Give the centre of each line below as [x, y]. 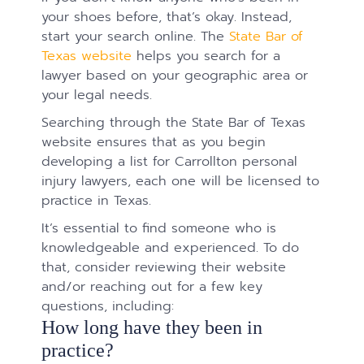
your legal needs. [97, 94]
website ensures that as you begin [154, 141]
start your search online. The [136, 36]
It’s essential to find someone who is [159, 227]
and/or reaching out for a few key [152, 286]
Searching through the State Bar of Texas [174, 122]
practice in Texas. [97, 200]
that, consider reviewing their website [164, 266]
